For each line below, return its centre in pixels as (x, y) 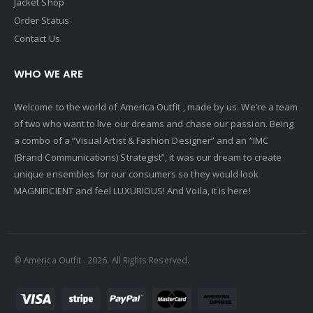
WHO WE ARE (49, 74)
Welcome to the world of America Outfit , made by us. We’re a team (156, 107)
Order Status (42, 21)
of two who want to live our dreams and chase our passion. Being (154, 124)
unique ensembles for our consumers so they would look (137, 174)
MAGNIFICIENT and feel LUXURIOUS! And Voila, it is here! (132, 191)
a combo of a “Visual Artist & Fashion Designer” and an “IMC (141, 141)
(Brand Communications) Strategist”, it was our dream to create (148, 158)
